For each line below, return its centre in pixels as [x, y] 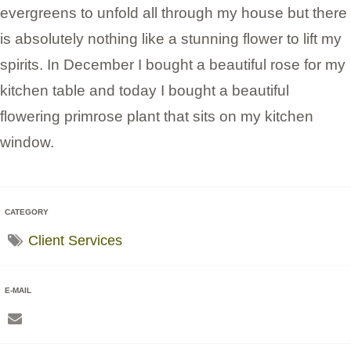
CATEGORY [27, 212]
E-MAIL [18, 290]
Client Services [76, 240]
